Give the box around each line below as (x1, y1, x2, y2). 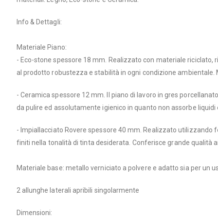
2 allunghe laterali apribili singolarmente (16, 186, 140, 194)
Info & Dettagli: (16, 18, 62, 26)
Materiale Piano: (16, 43, 67, 51)
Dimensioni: (16, 208, 53, 217)
